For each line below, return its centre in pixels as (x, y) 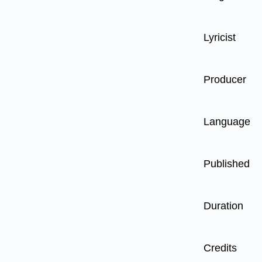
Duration (223, 206)
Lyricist (220, 37)
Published (227, 164)
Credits (220, 248)
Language (227, 122)
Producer (225, 80)
